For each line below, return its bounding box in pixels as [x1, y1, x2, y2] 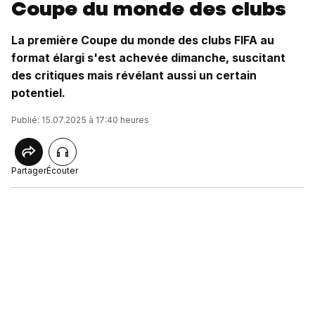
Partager [11, 165, 46, 176]
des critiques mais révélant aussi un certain [11, 68, 257, 82]
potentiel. [11, 86, 65, 100]
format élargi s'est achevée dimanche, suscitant [11, 51, 285, 65]
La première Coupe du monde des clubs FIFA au [11, 33, 274, 47]
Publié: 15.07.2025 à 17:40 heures [11, 115, 149, 125]
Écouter [46, 165, 78, 176]
